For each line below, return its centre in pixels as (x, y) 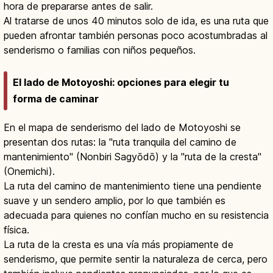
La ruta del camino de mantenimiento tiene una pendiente (133, 186)
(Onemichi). (29, 171)
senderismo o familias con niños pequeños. (100, 50)
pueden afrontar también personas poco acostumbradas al (136, 36)
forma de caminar (56, 98)
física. (16, 229)
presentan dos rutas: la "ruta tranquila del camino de (120, 142)
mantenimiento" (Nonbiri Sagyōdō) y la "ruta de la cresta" (133, 156)
